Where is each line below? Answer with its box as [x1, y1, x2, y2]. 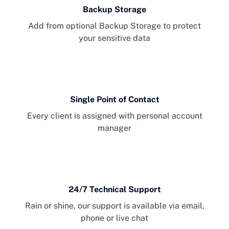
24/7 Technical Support [68, 185, 161, 194]
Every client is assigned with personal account [27, 111, 202, 121]
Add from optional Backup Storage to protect [28, 21, 201, 31]
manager [98, 123, 131, 133]
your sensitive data [79, 33, 150, 43]
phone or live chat [81, 213, 148, 223]
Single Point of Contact [70, 95, 159, 104]
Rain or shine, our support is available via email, [25, 201, 204, 211]
